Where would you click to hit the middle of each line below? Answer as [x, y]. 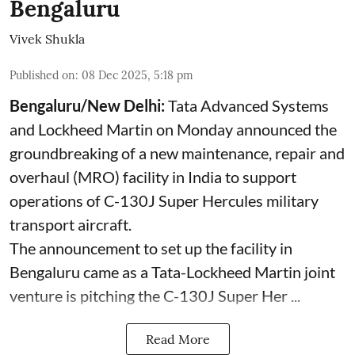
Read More [177, 339]
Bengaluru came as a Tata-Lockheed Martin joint [172, 271]
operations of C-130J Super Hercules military [164, 200]
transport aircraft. [71, 224]
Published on [42, 75]
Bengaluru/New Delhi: [87, 105]
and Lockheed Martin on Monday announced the [173, 129]
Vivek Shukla [47, 38]
